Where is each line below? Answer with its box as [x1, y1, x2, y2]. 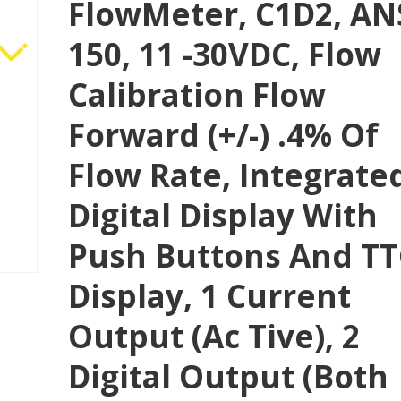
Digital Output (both [68, 354, 389, 397]
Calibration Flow [68, 73, 327, 115]
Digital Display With [68, 193, 379, 236]
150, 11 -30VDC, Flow [68, 32, 382, 75]
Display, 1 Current [68, 274, 352, 317]
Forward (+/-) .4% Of [68, 113, 380, 156]
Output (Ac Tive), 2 [68, 314, 361, 357]
